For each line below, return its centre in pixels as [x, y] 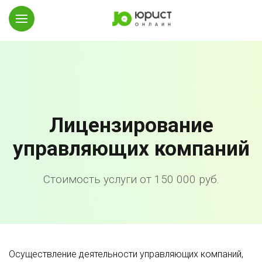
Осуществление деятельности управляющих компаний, [126, 254]
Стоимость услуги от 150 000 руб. [131, 179]
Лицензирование [131, 125]
